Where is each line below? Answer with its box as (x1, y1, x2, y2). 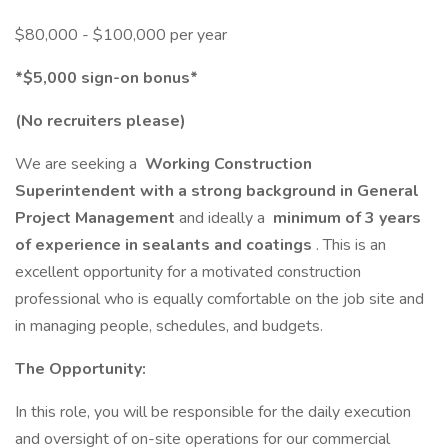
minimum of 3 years (269, 207, 421, 229)
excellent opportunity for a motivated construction (15, 261, 361, 283)
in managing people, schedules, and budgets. (15, 315, 323, 337)
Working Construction (141, 153, 312, 175)
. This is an (316, 234, 386, 256)
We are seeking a (15, 153, 141, 175)
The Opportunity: (15, 358, 146, 380)
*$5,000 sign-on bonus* (15, 67, 198, 89)
